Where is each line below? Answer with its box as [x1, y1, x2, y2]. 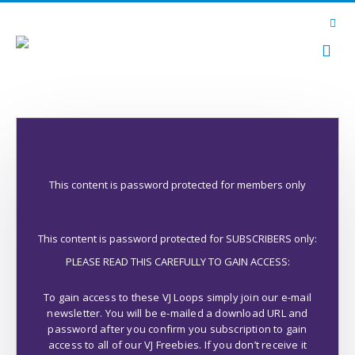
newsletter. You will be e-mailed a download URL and [47, 305, 308, 320]
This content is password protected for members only [49, 177, 306, 192]
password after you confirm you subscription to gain [48, 321, 307, 336]
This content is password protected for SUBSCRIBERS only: [38, 231, 317, 246]
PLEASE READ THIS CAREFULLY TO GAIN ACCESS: [65, 254, 290, 269]
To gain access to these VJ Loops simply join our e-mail [43, 289, 311, 304]
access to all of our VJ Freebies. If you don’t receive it [48, 337, 307, 352]
